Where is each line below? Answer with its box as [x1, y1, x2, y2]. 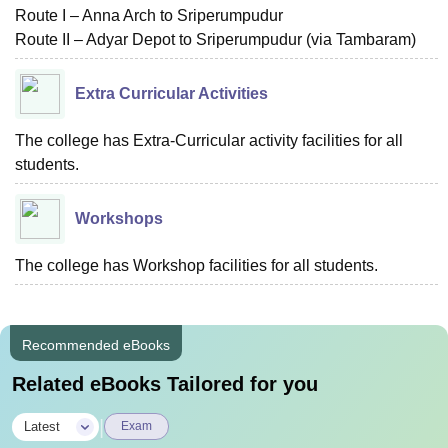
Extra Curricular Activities [75, 85, 268, 102]
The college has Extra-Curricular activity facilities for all [15, 132, 403, 149]
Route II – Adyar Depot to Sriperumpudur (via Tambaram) [15, 31, 416, 48]
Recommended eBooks [22, 337, 170, 353]
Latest [24, 419, 60, 434]
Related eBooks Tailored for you [12, 373, 318, 395]
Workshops [75, 210, 163, 227]
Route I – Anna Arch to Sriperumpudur [15, 7, 283, 24]
